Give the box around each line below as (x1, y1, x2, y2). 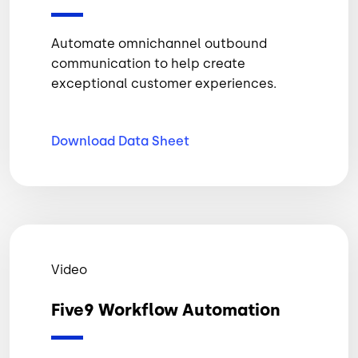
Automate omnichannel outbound (51, 36, 267, 52)
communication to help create (51, 56, 245, 72)
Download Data (51, 133, 152, 149)
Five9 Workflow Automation (51, 300, 280, 320)
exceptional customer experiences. (51, 76, 276, 92)
